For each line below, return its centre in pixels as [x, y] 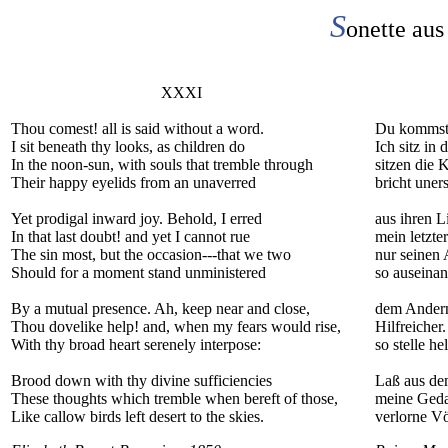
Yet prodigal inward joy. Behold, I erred [136, 218]
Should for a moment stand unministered [138, 272]
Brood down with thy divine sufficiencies [141, 380]
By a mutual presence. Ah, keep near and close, [160, 308]
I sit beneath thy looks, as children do [128, 146]
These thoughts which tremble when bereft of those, [174, 398]
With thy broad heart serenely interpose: [136, 344]
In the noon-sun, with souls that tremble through [162, 164]
